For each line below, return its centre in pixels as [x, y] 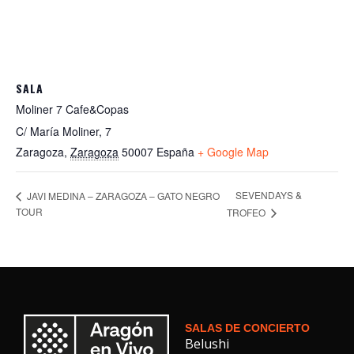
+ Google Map [233, 152]
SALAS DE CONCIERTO [247, 328]
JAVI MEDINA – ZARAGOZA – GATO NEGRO [122, 195]
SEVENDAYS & [269, 195]
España [175, 152]
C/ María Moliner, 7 [64, 131]
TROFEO [248, 213]
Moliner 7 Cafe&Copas [72, 109]
